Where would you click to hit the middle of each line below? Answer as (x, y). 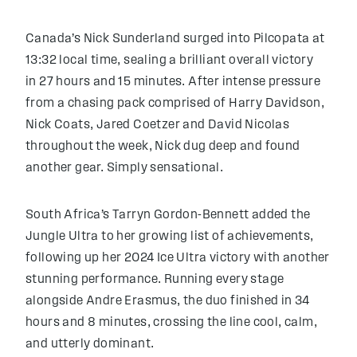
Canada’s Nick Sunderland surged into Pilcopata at (175, 39)
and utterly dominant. (90, 344)
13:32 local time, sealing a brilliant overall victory (170, 61)
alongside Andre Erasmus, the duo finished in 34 (168, 301)
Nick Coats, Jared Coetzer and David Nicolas (158, 125)
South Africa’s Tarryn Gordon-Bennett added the (168, 215)
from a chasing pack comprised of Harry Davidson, (175, 104)
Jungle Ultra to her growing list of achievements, (170, 237)
